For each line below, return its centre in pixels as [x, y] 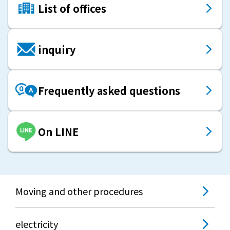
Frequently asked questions [109, 90]
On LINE [58, 131]
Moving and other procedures [79, 191]
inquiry [57, 49]
